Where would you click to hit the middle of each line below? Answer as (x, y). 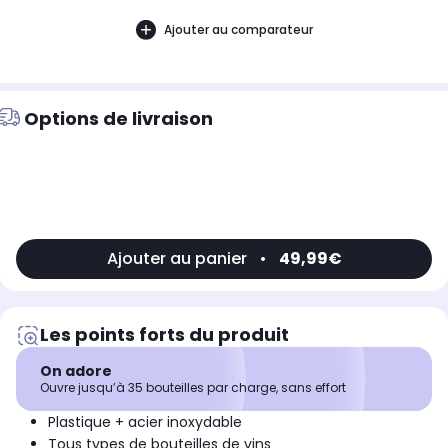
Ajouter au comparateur (238, 29)
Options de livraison (118, 119)
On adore (76, 371)
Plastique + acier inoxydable (145, 422)
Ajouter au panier (176, 259)
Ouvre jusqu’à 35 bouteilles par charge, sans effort (193, 388)
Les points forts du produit (164, 335)
